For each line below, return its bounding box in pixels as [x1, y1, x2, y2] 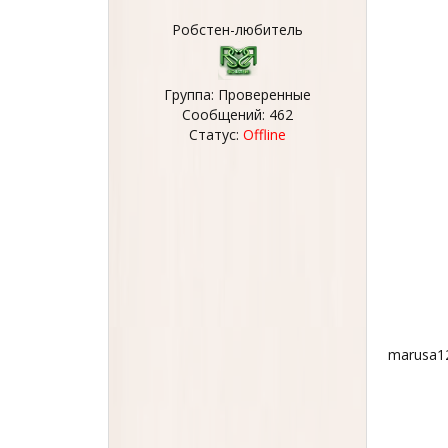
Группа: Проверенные [164, 85, 311, 104]
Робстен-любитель [172, 20, 303, 39]
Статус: [189, 125, 243, 144]
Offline [243, 125, 286, 144]
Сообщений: [182, 105, 269, 124]
